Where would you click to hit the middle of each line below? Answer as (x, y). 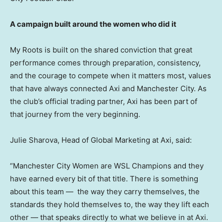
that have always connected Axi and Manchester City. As (108, 89)
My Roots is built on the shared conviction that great (101, 50)
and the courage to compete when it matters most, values (111, 76)
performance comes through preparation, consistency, (105, 63)
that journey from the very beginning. (75, 114)
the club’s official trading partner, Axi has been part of (104, 102)
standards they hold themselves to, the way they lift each (110, 205)
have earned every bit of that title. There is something (104, 179)
